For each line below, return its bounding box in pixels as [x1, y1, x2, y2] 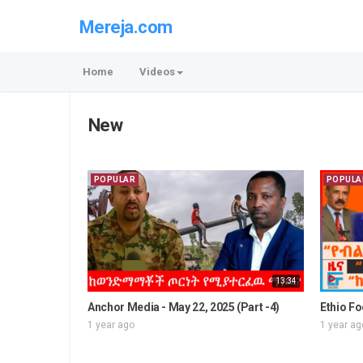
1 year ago [88, 319, 135, 331]
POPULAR [94, 175, 136, 184]
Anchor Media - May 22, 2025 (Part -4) [88, 301, 280, 314]
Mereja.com [79, 16, 173, 37]
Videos [139, 66, 175, 78]
